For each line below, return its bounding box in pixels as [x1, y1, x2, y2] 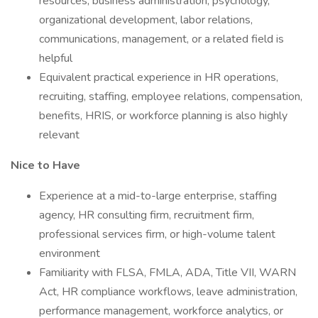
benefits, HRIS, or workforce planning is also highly [39, 108, 287, 124]
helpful [39, 50, 72, 66]
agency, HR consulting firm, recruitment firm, [39, 207, 254, 223]
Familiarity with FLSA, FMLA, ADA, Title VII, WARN [39, 265, 296, 280]
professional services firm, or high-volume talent [39, 226, 275, 242]
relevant [39, 127, 79, 143]
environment [39, 246, 100, 261]
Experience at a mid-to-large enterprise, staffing [39, 188, 277, 204]
